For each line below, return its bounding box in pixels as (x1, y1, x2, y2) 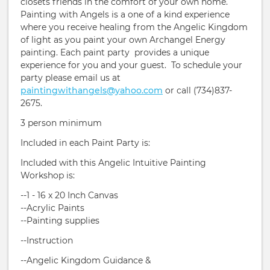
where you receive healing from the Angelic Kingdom (20, 22, 248, 33)
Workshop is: (20, 170, 75, 181)
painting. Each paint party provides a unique (20, 47, 209, 58)
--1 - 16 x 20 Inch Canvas (20, 190, 118, 201)
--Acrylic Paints (20, 202, 84, 214)
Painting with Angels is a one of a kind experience (20, 9, 230, 20)
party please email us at (20, 72, 121, 84)
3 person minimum (20, 118, 102, 129)
